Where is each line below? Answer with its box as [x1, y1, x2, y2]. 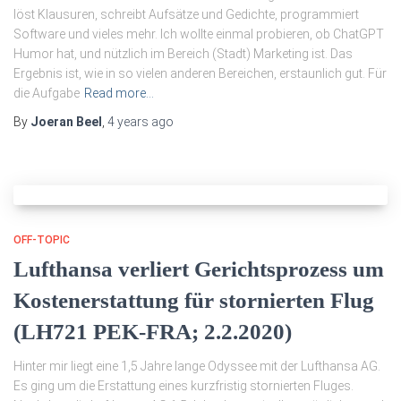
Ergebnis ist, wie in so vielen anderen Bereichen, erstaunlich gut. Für [13, 66, 387, 81]
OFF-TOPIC [13, 234, 70, 246]
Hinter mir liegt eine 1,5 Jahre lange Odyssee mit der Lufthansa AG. [13, 359, 380, 373]
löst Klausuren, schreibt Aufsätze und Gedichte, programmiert [13, 7, 359, 21]
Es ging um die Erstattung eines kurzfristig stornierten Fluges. [13, 379, 354, 393]
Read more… [84, 86, 154, 100]
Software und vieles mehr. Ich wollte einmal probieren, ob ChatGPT [13, 27, 384, 41]
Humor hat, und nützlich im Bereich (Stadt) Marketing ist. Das [13, 47, 353, 61]
